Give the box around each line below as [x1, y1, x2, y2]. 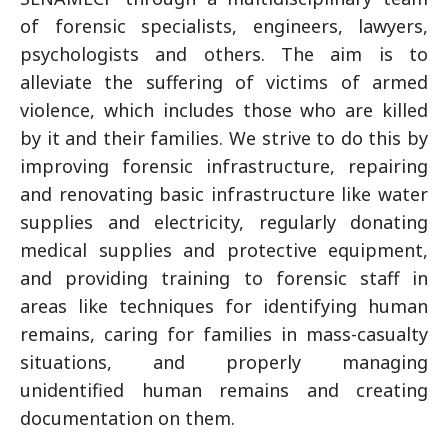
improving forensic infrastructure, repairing [20, 153, 428, 178]
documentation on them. [20, 405, 235, 430]
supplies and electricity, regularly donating [20, 209, 428, 234]
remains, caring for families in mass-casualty [20, 321, 428, 346]
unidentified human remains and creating [20, 377, 428, 402]
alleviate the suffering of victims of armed [20, 69, 428, 94]
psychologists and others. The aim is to [20, 41, 428, 66]
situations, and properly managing [20, 349, 428, 374]
